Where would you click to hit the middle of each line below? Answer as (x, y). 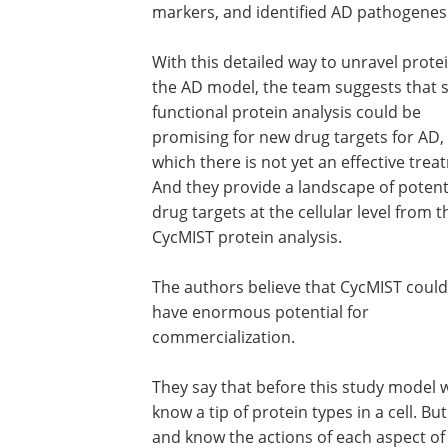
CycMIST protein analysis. (247, 236)
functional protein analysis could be (286, 111)
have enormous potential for (260, 311)
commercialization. (223, 336)
